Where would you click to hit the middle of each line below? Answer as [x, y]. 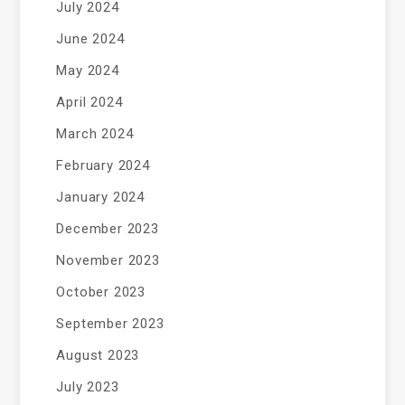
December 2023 [108, 229]
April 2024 [89, 102]
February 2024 [103, 165]
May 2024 [88, 71]
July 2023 [88, 387]
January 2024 [101, 197]
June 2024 [90, 39]
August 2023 [98, 355]
